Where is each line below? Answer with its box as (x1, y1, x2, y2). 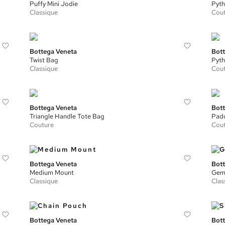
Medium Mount (30, 168, 74, 177)
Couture (30, 121, 54, 129)
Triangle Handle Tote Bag (30, 112, 105, 121)
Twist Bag (30, 56, 59, 64)
